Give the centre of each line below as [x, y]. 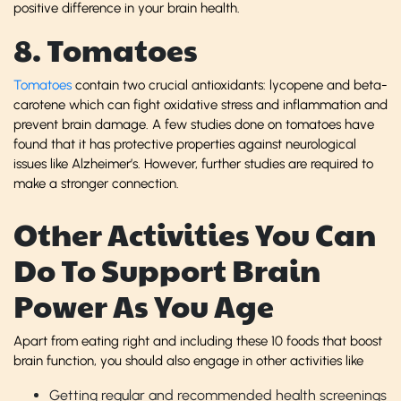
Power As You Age [144, 305]
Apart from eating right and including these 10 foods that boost [198, 341]
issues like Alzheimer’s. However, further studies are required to [193, 163]
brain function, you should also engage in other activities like [188, 360]
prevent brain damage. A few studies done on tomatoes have [194, 124]
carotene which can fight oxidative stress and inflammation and [200, 104]
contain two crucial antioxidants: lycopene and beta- [230, 85]
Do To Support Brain [167, 269]
